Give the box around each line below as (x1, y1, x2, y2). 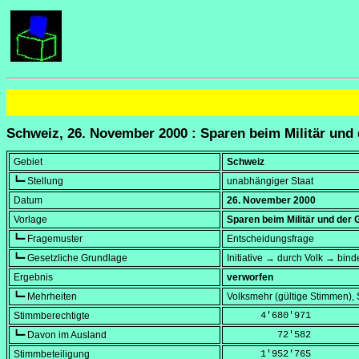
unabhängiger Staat (227, 175, 313, 188)
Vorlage (14, 214, 47, 226)
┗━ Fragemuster (14, 233, 83, 245)
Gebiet (14, 156, 42, 168)
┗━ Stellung (14, 175, 63, 188)
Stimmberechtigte (14, 310, 90, 322)
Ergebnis (14, 272, 53, 284)
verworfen (227, 272, 273, 284)
